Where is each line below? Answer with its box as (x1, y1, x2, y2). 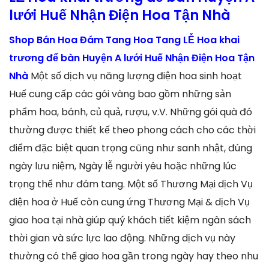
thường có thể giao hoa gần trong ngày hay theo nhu (9, 249, 258, 263)
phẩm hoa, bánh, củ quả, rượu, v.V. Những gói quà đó (9, 104, 252, 119)
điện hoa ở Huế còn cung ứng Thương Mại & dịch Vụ (9, 195, 250, 209)
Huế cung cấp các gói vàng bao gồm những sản (9, 86, 231, 101)
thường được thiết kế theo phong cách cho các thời (9, 122, 256, 137)
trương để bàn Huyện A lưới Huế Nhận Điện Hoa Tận (9, 50, 255, 65)
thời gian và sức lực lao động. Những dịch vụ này (9, 231, 235, 245)
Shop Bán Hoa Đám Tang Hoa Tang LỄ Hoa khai (9, 32, 240, 47)
